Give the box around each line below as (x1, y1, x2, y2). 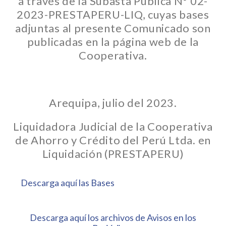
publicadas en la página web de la (27, 35, 199, 48)
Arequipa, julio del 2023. (49, 96, 177, 109)
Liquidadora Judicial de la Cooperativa (13, 120, 213, 133)
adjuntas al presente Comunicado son (15, 21, 211, 35)
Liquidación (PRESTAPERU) (42, 147, 184, 160)
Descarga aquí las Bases (20, 177, 115, 188)
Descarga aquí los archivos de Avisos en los (30, 212, 196, 223)
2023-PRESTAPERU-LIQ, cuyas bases (17, 8, 209, 21)
